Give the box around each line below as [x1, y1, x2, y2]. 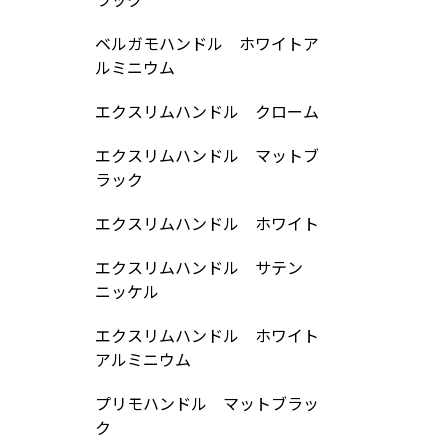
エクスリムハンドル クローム [94, 99, 319, 123]
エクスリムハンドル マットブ [94, 143, 319, 167]
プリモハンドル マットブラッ [94, 391, 319, 415]
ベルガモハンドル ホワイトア [94, 31, 319, 55]
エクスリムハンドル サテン [94, 255, 303, 279]
